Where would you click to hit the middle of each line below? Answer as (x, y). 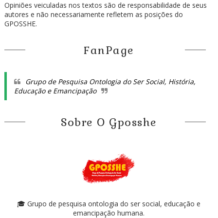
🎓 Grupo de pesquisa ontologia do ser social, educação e (109, 203)
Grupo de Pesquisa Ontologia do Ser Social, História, (110, 81)
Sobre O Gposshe (109, 122)
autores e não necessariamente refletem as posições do (93, 14)
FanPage (109, 50)
